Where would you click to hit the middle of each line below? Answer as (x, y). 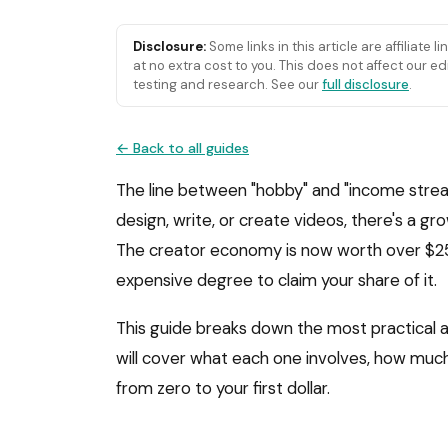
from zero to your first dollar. (223, 388)
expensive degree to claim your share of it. (276, 280)
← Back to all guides (182, 148)
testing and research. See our (227, 84)
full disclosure (365, 84)
